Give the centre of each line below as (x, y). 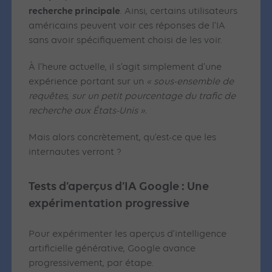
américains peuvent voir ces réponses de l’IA (127, 26)
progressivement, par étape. (93, 264)
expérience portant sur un (87, 82)
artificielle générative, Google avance (112, 249)
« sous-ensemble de (189, 82)
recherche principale (75, 11)
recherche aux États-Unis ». (89, 111)
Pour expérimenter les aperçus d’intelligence (128, 235)
